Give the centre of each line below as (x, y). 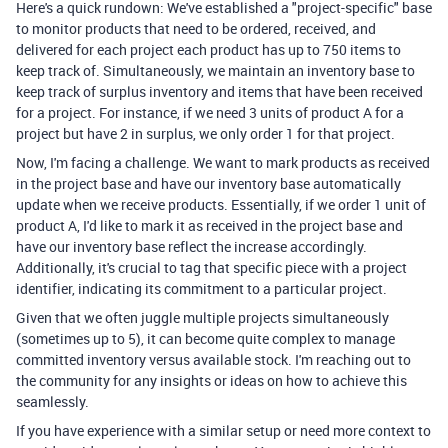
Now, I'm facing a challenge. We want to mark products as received (223, 162)
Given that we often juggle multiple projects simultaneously (202, 317)
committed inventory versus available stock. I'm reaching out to (213, 359)
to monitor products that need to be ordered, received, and (196, 28)
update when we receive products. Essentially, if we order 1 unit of (221, 204)
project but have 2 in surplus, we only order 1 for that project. (205, 133)
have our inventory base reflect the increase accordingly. (191, 246)
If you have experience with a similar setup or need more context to (223, 430)
